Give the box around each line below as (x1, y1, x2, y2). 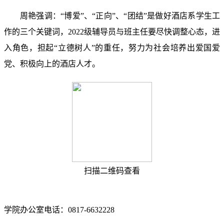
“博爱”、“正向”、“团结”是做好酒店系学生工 (60, 11, 220, 20)
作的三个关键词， (4, 27, 68, 36)
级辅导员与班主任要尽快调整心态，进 (84, 27, 220, 36)
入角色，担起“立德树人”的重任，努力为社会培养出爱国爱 (4, 43, 220, 52)
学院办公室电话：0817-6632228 (4, 205, 114, 214)
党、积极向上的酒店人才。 (4, 59, 100, 68)
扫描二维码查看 (84, 166, 140, 175)
